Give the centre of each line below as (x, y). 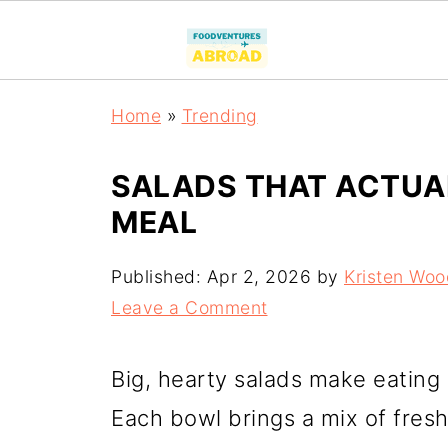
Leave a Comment (189, 307)
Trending (219, 115)
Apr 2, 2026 (258, 276)
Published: (159, 276)
